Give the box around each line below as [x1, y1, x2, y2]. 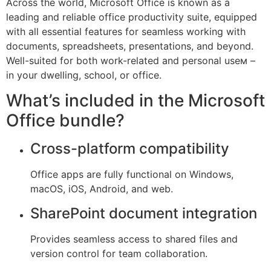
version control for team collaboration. [30, 247, 207, 260]
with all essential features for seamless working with [6, 25, 246, 38]
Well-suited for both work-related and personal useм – [6, 54, 255, 67]
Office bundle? [6, 110, 125, 131]
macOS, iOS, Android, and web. [30, 183, 173, 195]
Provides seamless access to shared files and [30, 232, 238, 245]
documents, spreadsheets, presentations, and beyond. [6, 40, 253, 52]
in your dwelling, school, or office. [6, 69, 162, 81]
